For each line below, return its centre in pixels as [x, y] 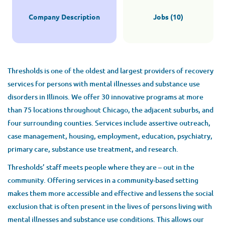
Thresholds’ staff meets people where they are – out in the [101, 167]
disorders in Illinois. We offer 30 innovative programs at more [105, 97]
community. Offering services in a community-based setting [103, 180]
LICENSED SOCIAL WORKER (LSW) [81, 168]
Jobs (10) [168, 17]
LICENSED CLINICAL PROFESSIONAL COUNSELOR [113, 98]
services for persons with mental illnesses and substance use [104, 84]
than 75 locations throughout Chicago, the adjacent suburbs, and [110, 110]
